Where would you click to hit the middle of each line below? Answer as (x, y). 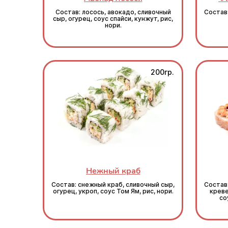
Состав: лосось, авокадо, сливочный (113, 12)
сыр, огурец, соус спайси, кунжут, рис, (113, 19)
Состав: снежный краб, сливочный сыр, (113, 185)
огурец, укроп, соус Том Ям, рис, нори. (113, 191)
